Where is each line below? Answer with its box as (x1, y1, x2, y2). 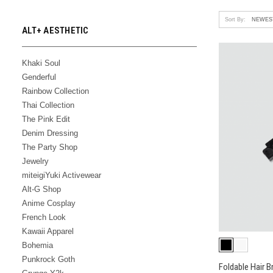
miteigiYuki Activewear (22, 170, 101, 180)
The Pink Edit (22, 114, 70, 124)
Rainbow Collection (22, 86, 89, 96)
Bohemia (22, 240, 53, 250)
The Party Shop (22, 142, 77, 152)
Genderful (22, 72, 56, 82)
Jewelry (22, 156, 49, 166)
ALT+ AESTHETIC (22, 24, 89, 36)
